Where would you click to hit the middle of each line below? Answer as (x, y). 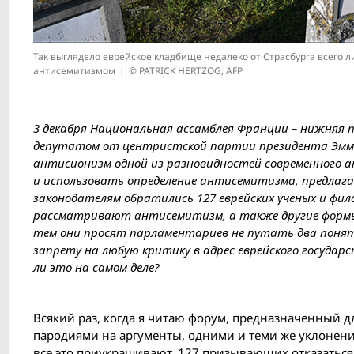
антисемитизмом (74, 71)
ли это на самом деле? (96, 267)
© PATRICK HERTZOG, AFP (186, 71)
